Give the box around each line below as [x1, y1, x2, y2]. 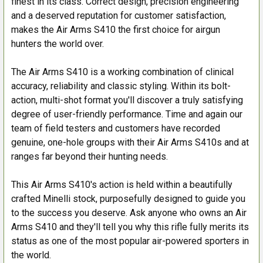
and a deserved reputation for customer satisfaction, [11, 9, 226, 21]
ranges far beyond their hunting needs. [11, 150, 168, 162]
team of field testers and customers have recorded [11, 122, 220, 134]
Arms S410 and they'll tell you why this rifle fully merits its [11, 221, 249, 232]
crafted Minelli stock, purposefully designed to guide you [11, 193, 245, 204]
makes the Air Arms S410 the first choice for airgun [11, 23, 220, 35]
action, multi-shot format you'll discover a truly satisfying [11, 94, 243, 106]
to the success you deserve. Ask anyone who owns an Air [11, 207, 247, 218]
